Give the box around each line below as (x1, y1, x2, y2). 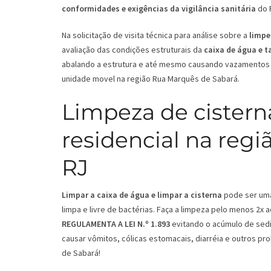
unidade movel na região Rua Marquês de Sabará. (62, 73, 240, 85)
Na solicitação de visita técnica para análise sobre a (62, 30, 249, 41)
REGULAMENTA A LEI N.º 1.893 (62, 218, 170, 230)
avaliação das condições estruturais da (62, 44, 204, 56)
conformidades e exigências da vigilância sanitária (62, 3, 256, 15)
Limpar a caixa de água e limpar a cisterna (62, 189, 222, 201)
